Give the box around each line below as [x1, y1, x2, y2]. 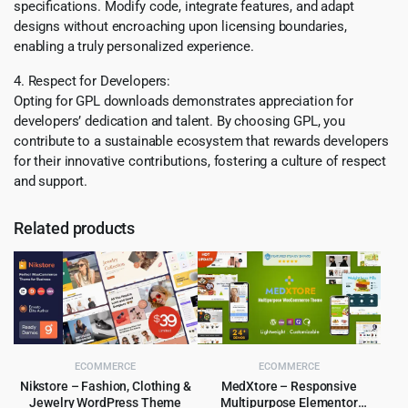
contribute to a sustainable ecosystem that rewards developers [14, 133, 389, 150]
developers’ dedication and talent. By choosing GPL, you [14, 113, 345, 130]
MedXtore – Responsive [220, 379, 357, 394]
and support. [14, 173, 88, 190]
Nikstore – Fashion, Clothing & [19, 379, 191, 394]
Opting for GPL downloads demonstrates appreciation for [14, 93, 353, 110]
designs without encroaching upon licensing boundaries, [14, 18, 347, 36]
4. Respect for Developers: [14, 73, 171, 90]
